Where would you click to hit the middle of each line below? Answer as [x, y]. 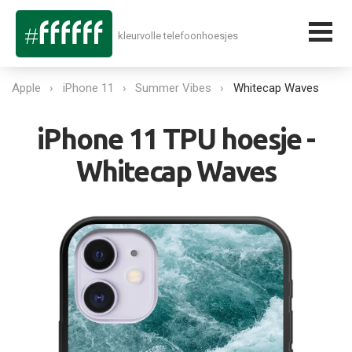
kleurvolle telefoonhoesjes [178, 35]
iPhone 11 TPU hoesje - [176, 139]
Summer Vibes [173, 88]
